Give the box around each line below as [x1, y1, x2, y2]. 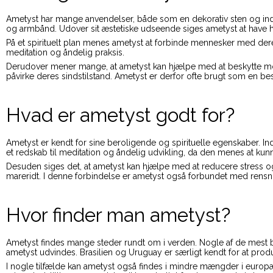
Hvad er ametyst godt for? [6, 103, 235, 126]
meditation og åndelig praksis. [6, 47, 124, 57]
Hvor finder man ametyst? [6, 203, 230, 226]
